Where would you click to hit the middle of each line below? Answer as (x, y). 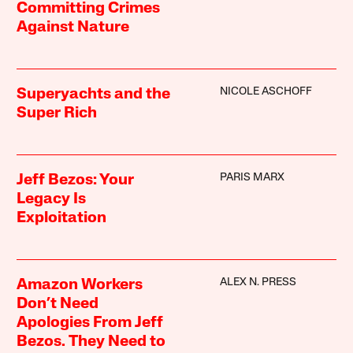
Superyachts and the (94, 95)
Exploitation (62, 219)
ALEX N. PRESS (258, 283)
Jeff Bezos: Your (76, 181)
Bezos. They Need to (91, 342)
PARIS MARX (252, 178)
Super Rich (57, 114)
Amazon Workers (80, 286)
